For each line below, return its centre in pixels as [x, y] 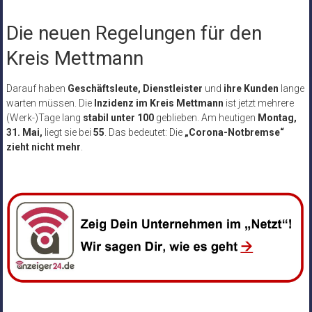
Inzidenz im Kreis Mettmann [158, 103]
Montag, [277, 117]
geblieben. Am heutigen [205, 117]
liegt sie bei [68, 132]
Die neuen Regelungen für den [134, 33]
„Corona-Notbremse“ [234, 132]
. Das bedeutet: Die [144, 132]
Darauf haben [37, 88]
